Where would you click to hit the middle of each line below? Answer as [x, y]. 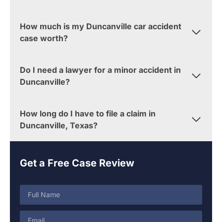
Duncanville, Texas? [59, 125]
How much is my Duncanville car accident [101, 26]
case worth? [44, 38]
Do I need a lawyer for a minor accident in [100, 70]
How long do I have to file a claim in [88, 113]
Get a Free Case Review [77, 163]
